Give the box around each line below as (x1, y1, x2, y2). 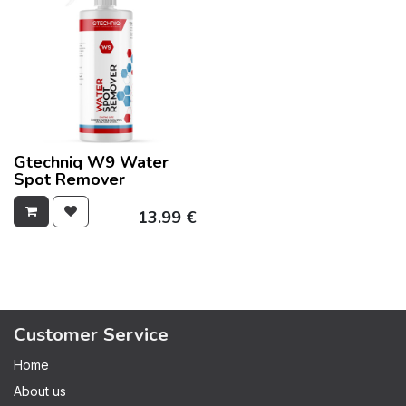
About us (14, 382, 66, 399)
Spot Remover (14, 168, 125, 190)
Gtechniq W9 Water (14, 150, 169, 173)
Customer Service (14, 321, 169, 347)
